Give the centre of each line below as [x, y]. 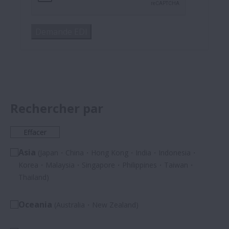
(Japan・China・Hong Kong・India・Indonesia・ [118, 152]
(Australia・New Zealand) [96, 204]
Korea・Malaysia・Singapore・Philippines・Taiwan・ [107, 165]
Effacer [35, 132]
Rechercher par [57, 108]
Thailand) [34, 177]
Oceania [36, 204]
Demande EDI [61, 31]
